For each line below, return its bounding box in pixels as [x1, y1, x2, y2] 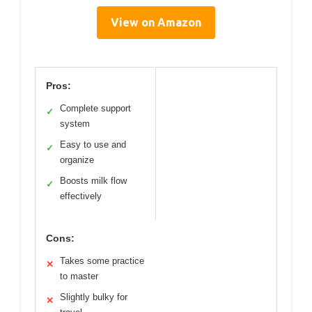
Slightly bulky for [60, 292, 127, 302]
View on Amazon [111, 16, 201, 29]
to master [60, 271, 98, 281]
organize [60, 155, 94, 165]
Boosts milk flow [60, 175, 127, 186]
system [60, 118, 90, 129]
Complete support [60, 103, 131, 114]
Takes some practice [60, 256, 144, 266]
